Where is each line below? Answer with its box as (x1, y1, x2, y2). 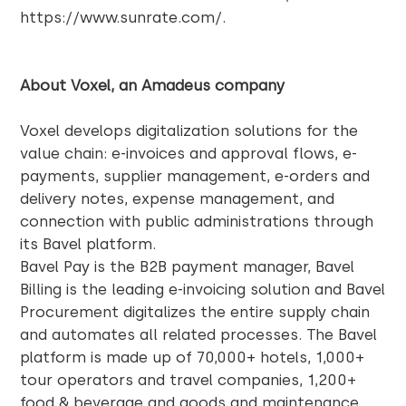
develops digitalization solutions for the (60, 121, 359, 140)
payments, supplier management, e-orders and (20, 166, 371, 185)
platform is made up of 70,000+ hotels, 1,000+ (20, 347, 365, 366)
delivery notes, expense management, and (20, 188, 335, 208)
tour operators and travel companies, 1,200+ (20, 370, 357, 389)
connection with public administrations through (20, 211, 374, 230)
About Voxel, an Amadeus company (20, 75, 285, 94)
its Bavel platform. (20, 234, 157, 253)
